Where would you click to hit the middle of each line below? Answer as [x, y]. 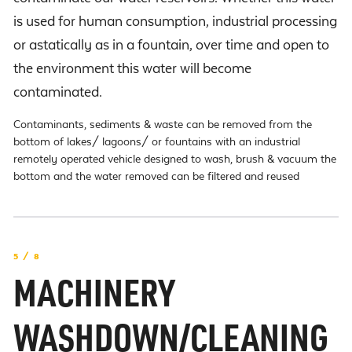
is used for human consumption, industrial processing [175, 21]
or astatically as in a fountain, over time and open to [171, 45]
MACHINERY [94, 299]
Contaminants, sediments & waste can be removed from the [163, 124]
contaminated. [58, 92]
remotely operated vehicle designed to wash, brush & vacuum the [175, 159]
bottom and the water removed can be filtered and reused [156, 176]
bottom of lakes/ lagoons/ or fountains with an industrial [157, 141]
